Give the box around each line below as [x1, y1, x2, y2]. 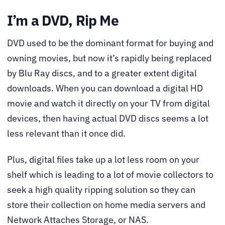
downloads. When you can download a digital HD [7, 82, 203, 94]
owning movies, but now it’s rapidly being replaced [7, 52, 211, 64]
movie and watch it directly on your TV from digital [7, 97, 210, 109]
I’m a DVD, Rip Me [7, 11, 119, 30]
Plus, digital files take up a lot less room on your [7, 153, 199, 165]
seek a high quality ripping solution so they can [7, 183, 195, 195]
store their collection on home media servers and [7, 198, 205, 210]
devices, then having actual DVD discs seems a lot [7, 113, 208, 125]
